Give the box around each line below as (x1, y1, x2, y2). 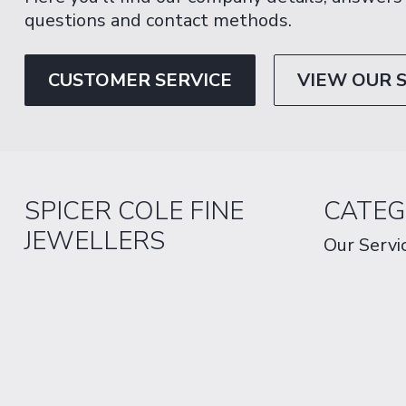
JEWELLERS (24, 224, 165, 258)
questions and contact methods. (24, 8, 292, 33)
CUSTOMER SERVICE (48, 68, 232, 92)
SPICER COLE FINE (24, 194, 244, 228)
